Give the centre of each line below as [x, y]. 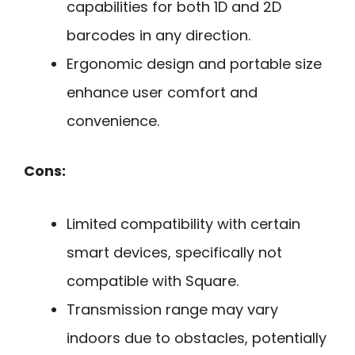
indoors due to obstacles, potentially [197, 338]
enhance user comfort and [162, 93]
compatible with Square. [153, 281]
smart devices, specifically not [174, 252]
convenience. [113, 121]
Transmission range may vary [172, 309]
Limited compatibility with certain [183, 223]
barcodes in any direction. [158, 36]
